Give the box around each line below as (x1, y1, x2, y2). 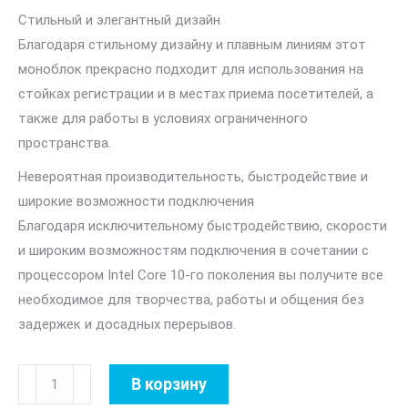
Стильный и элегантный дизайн (18, 12, 220, 28)
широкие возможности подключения (18, 193, 254, 209)
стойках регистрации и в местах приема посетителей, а (18, 86, 373, 102)
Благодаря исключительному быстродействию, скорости (18, 218, 387, 234)
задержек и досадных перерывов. (18, 316, 236, 332)
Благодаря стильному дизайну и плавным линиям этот (18, 36, 366, 53)
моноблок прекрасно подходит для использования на (18, 61, 363, 77)
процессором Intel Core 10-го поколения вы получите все (18, 267, 383, 283)
